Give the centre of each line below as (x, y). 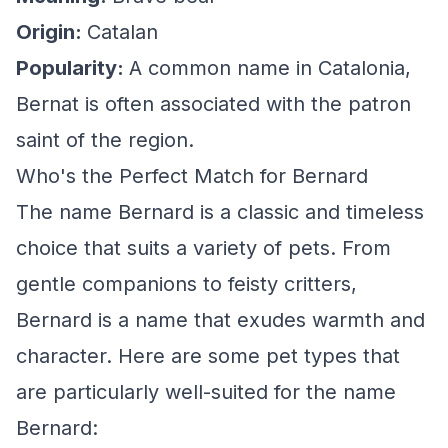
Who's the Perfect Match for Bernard (192, 176)
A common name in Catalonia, (270, 68)
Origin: (51, 32)
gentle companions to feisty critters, (186, 284)
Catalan (122, 32)
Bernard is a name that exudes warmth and (220, 320)
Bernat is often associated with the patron (213, 104)
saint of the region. (105, 140)
